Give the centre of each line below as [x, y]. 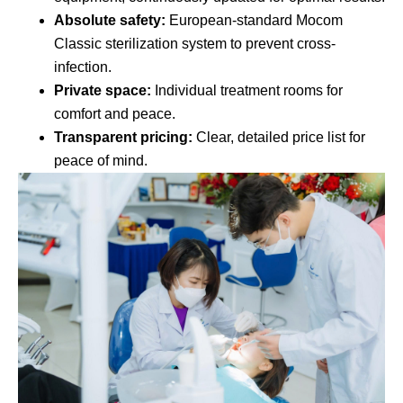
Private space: [103, 90]
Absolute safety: [110, 20]
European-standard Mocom [254, 20]
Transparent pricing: [123, 137]
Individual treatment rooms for [247, 90]
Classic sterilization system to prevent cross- [195, 43]
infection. [83, 67]
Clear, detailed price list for [279, 137]
